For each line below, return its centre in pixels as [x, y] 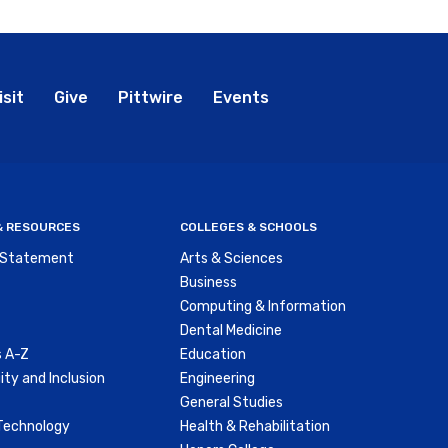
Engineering [217, 379]
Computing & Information [262, 307]
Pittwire [150, 98]
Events [240, 98]
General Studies [231, 403]
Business [208, 283]
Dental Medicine [230, 331]
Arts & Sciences [231, 259]
